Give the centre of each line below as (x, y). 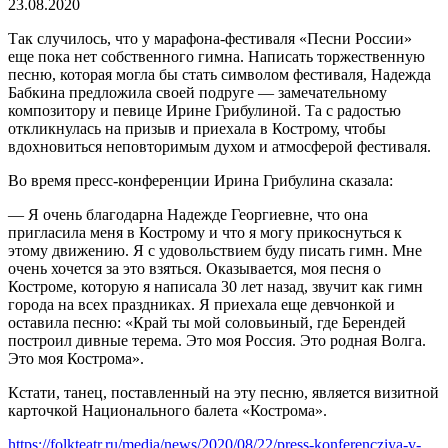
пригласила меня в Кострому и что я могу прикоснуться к (205, 232)
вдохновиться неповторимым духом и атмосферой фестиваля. (219, 146)
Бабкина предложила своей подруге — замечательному (197, 92)
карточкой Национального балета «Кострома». (167, 410)
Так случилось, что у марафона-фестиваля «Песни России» (210, 38)
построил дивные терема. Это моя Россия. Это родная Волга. (217, 340)
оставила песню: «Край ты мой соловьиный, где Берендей (207, 322)
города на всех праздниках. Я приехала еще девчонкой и (201, 304)
